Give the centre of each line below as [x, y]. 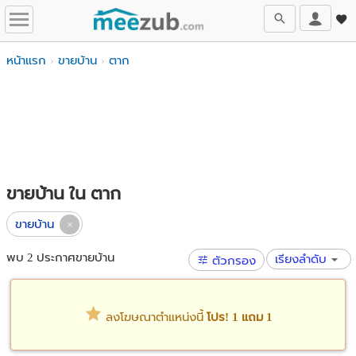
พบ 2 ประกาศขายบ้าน [60, 257]
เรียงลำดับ [301, 259]
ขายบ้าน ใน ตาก [64, 193]
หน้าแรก [26, 60]
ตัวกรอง [232, 261]
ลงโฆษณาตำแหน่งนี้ [154, 317]
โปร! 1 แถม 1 [239, 317]
